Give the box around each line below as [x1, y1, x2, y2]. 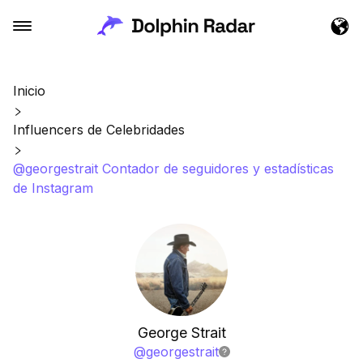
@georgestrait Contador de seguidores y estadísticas [13, 160, 334, 177]
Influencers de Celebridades [13, 122, 185, 138]
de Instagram [13, 180, 93, 196]
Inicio [13, 83, 45, 99]
